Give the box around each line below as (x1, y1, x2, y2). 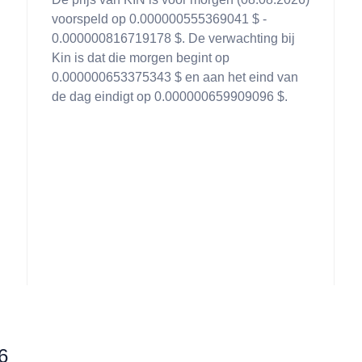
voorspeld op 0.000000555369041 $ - (52, 12, 267, 26)
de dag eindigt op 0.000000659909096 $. (52, 90, 288, 103)
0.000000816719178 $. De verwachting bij (52, 32, 295, 45)
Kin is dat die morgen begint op (52, 51, 229, 65)
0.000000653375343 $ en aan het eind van (52, 70, 298, 84)
